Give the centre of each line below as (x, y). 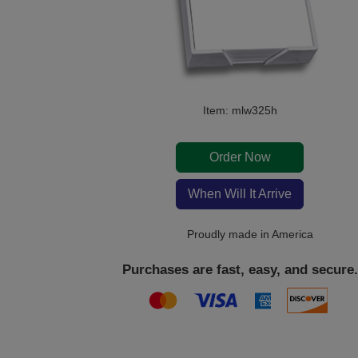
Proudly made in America (248, 234)
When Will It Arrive (240, 194)
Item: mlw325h (240, 110)
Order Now (240, 157)
